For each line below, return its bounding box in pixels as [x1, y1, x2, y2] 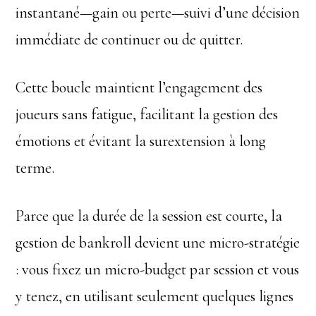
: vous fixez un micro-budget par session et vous [16, 260, 300, 279]
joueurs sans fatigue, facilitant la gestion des [16, 105, 279, 123]
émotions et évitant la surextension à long [16, 132, 267, 150]
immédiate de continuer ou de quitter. [16, 30, 243, 49]
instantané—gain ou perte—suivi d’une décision [16, 4, 300, 22]
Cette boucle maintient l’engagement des [16, 78, 263, 97]
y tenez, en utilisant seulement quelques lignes [16, 287, 294, 305]
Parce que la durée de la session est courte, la [16, 207, 283, 225]
